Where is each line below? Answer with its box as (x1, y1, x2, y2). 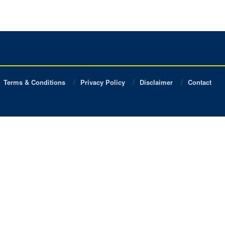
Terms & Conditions (2, 77, 66, 87)
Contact (187, 77, 211, 87)
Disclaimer (140, 77, 173, 87)
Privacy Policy (80, 77, 125, 87)
